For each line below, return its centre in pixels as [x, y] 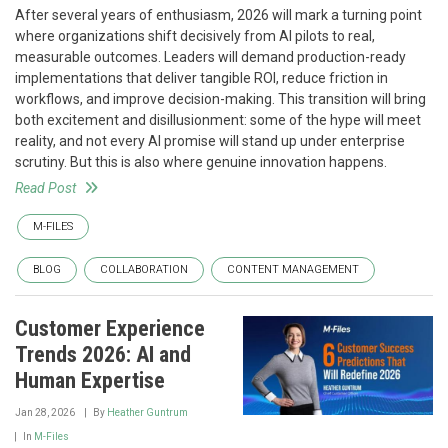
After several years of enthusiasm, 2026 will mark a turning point [218, 15]
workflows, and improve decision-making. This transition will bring [220, 99]
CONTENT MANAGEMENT [293, 269]
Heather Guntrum [147, 412]
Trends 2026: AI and [103, 354]
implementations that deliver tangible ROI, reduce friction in [201, 78]
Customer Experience [110, 328]
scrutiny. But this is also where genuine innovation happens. [201, 162]
